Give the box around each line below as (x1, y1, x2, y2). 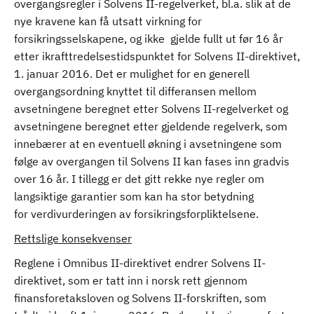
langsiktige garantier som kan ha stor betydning (14, 189, 254, 203)
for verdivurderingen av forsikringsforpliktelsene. (14, 207, 259, 221)
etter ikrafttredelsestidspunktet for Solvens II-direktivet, (14, 49, 300, 63)
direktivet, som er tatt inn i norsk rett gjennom (14, 273, 247, 287)
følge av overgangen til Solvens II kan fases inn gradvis (14, 154, 289, 168)
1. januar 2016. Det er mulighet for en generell (14, 67, 250, 81)
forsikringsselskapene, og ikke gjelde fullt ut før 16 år (14, 32, 283, 46)
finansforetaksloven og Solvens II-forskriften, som (14, 291, 266, 305)
